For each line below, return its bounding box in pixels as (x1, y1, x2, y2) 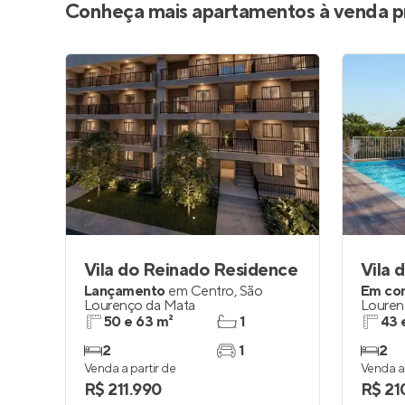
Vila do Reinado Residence (84, 259, 298, 282)
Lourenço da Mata (84, 297, 195, 315)
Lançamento (84, 282, 165, 300)
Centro (190, 282, 234, 300)
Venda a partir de (84, 361, 176, 377)
